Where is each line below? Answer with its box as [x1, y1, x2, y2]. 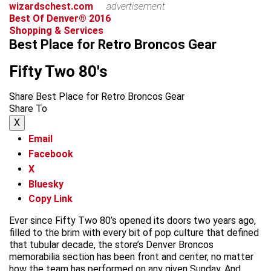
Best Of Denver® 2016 [9, 12, 111, 24]
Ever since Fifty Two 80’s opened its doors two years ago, [9, 215, 256, 227]
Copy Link [28, 193, 73, 205]
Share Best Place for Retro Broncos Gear [9, 90, 184, 102]
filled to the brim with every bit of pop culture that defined [9, 227, 259, 239]
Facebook [28, 148, 73, 160]
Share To [9, 102, 47, 114]
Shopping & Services [9, 24, 103, 36]
